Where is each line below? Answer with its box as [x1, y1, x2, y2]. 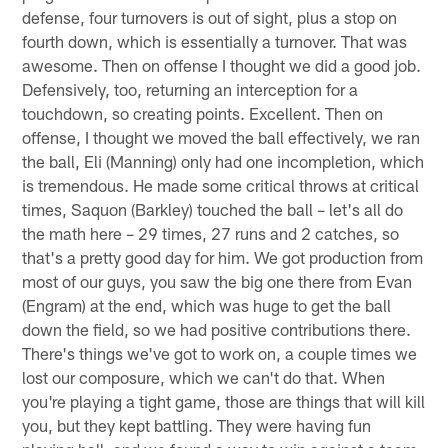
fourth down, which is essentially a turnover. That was [22, 30, 408, 51]
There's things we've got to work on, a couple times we [22, 342, 418, 363]
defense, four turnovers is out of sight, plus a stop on [22, 6, 398, 27]
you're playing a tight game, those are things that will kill [22, 390, 426, 411]
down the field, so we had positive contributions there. [22, 318, 412, 339]
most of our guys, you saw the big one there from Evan [22, 270, 413, 291]
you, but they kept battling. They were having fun [22, 414, 372, 435]
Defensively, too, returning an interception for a [22, 78, 359, 99]
